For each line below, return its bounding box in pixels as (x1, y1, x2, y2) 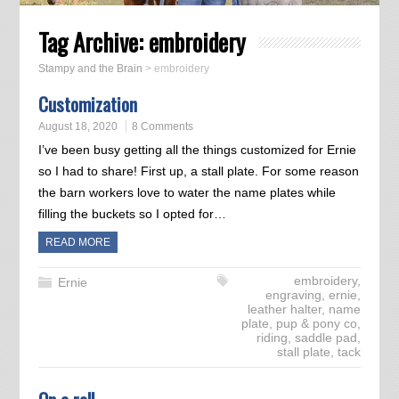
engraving (265, 288, 322, 303)
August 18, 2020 (37, 120, 118, 134)
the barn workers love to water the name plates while (37, 185, 336, 200)
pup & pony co (276, 316, 358, 331)
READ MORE (45, 236, 110, 249)
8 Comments (131, 120, 193, 134)
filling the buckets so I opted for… (37, 207, 226, 222)
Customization (37, 90, 137, 118)
